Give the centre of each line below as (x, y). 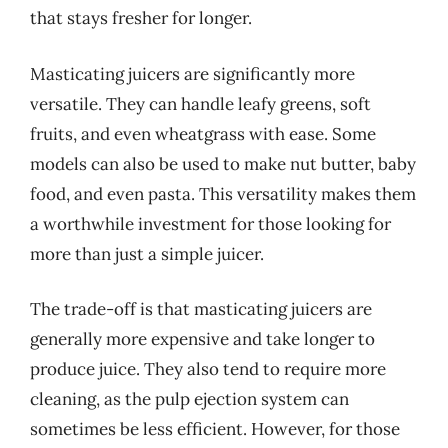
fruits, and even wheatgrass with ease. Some (203, 133)
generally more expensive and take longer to (202, 339)
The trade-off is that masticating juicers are (201, 309)
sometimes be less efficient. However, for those (215, 429)
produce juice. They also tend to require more (208, 369)
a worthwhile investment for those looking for (210, 223)
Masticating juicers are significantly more (192, 73)
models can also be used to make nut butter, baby (223, 163)
